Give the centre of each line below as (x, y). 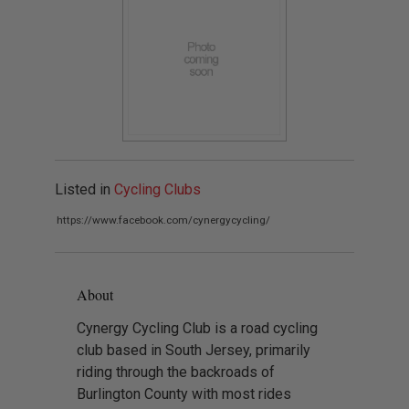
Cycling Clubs (157, 189)
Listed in (84, 189)
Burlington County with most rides (184, 393)
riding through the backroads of (176, 372)
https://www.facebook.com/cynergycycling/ (163, 220)
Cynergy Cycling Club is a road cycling (197, 328)
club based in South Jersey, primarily (194, 350)
